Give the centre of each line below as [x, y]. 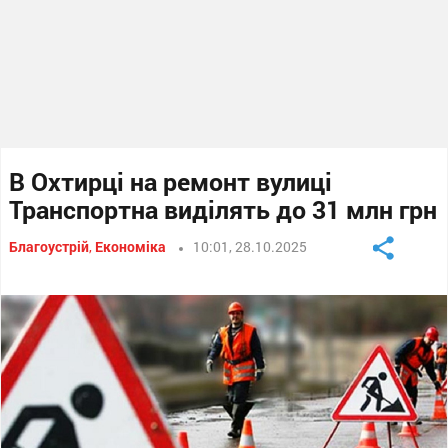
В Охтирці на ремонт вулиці [171, 181]
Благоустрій [49, 246]
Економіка [131, 246]
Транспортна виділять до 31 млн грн [223, 209]
